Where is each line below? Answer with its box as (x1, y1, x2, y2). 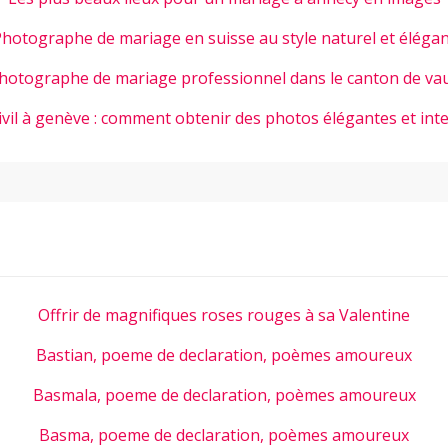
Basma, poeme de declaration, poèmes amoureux (39, 424, 409, 446)
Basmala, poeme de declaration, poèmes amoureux (32, 384, 416, 406)
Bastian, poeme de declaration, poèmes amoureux (36, 344, 412, 366)
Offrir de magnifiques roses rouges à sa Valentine (38, 304, 410, 326)
